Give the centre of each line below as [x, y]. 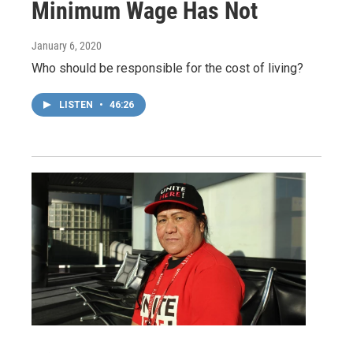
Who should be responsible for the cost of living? [167, 69]
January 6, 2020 [67, 46]
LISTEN [77, 105]
